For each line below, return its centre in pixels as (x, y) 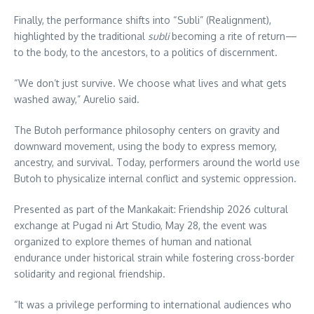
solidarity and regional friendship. (90, 274)
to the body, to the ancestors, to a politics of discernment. (146, 53)
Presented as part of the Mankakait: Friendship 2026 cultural (151, 210)
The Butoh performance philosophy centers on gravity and (147, 130)
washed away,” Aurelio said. (77, 100)
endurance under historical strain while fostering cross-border (154, 258)
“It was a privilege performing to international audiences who (153, 305)
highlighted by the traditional (81, 36)
